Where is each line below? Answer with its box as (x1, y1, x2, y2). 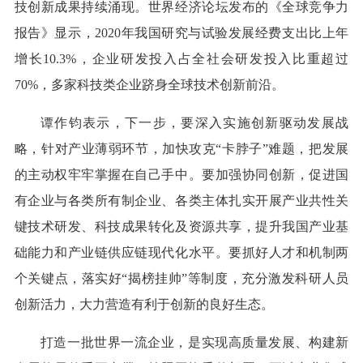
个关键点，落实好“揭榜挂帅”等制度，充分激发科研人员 (14, 271, 349, 286)
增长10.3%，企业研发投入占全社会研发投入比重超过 (14, 52, 349, 66)
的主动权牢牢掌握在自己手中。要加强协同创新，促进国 (14, 168, 349, 182)
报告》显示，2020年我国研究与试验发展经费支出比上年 (14, 26, 349, 41)
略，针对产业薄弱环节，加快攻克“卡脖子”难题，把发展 (14, 142, 349, 156)
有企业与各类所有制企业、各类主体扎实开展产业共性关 (14, 194, 349, 208)
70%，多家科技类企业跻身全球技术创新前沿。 (14, 78, 284, 92)
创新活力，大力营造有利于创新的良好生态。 (14, 297, 274, 312)
